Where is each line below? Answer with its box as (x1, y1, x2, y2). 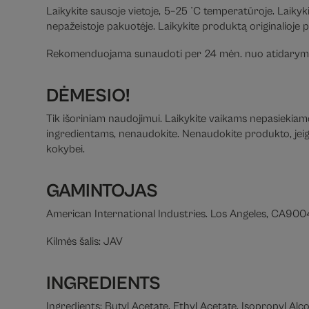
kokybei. (46, 142, 86, 156)
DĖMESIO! (46, 85, 130, 107)
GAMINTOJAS (46, 180, 159, 202)
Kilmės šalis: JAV (46, 235, 123, 248)
